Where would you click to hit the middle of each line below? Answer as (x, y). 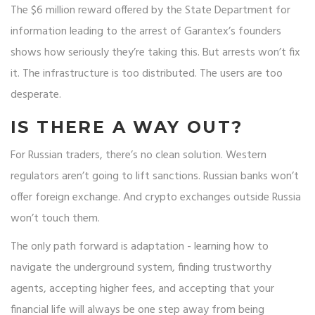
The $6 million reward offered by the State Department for (150, 11)
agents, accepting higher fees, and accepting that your (142, 289)
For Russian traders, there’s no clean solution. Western (139, 156)
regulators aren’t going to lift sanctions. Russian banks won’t (155, 177)
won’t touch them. (55, 219)
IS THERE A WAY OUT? (127, 127)
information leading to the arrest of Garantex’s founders (146, 32)
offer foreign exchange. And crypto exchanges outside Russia (156, 198)
